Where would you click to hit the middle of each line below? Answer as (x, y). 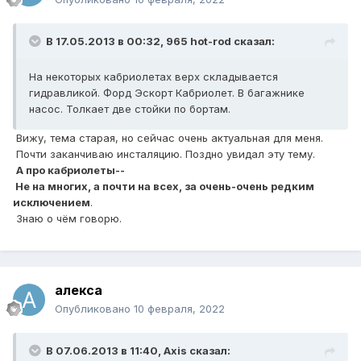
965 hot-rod (199, 41)
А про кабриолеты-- (71, 170)
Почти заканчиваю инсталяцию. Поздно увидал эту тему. (166, 154)
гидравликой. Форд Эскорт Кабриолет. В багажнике (167, 93)
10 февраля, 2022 (179, 309)
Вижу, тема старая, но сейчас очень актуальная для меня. (168, 138)
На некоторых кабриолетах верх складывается (154, 77)
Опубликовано (94, 309)
